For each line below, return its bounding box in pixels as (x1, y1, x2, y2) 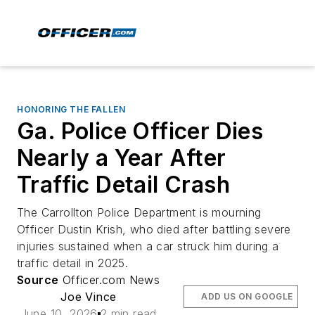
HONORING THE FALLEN (17, 104, 126, 115)
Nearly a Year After (17, 144, 226, 172)
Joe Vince (60, 290, 117, 304)
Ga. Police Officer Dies (17, 117, 264, 145)
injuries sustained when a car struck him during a (17, 239, 279, 253)
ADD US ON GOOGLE (201, 291, 293, 302)
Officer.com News (58, 273, 160, 287)
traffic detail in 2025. (17, 256, 129, 270)
